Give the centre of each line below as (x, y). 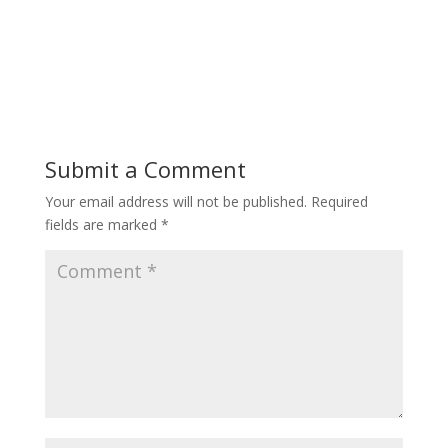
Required (339, 201)
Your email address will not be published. (175, 201)
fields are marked (102, 224)
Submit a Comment (145, 169)
